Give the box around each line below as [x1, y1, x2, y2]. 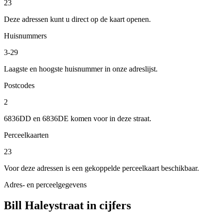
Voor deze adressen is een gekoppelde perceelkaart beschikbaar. [4, 163, 199, 172]
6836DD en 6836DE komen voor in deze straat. [4, 114, 151, 123]
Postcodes [4, 81, 35, 90]
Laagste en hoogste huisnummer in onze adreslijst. [4, 64, 158, 73]
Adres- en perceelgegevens [4, 180, 87, 189]
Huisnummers [4, 31, 47, 40]
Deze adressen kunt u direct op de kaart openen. [4, 15, 151, 23]
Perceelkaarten [4, 130, 49, 139]
